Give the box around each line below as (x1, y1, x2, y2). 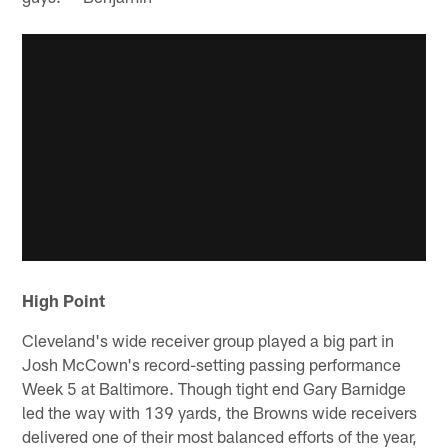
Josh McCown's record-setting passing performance (22, 353, 402, 374)
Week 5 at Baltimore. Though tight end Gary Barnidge (22, 377, 407, 398)
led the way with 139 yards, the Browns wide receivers (22, 401, 418, 422)
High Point (22, 289, 106, 310)
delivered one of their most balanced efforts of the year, (22, 425, 418, 446)
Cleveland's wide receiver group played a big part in (22, 329, 395, 350)
